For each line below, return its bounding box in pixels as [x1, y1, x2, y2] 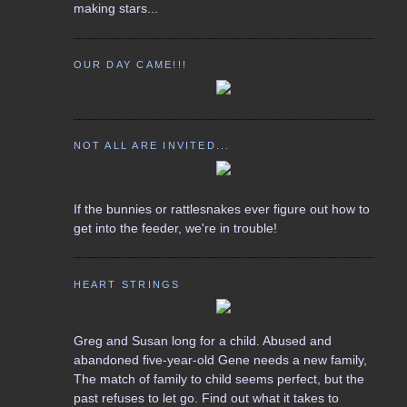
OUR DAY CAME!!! [73, 59, 187, 71]
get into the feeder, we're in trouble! [73, 220, 277, 235]
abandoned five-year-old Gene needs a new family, [73, 352, 367, 368]
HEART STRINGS [73, 278, 181, 290]
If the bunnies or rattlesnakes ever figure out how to [73, 201, 370, 216]
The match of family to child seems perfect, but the [73, 372, 364, 387]
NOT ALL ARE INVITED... [73, 140, 231, 152]
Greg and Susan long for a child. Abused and [73, 333, 332, 349]
